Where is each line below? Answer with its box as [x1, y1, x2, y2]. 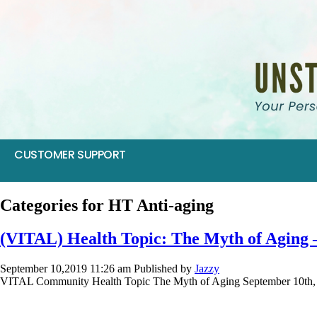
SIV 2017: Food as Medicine [11, 295, 163, 312]
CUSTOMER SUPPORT [14, 146, 126, 163]
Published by [134, 262, 195, 275]
